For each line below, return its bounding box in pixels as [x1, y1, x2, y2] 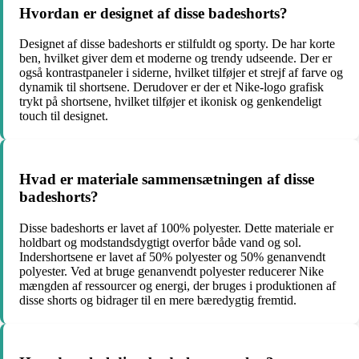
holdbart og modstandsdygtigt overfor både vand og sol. [19, 235, 301, 249]
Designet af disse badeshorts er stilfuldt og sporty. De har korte [19, 37, 335, 51]
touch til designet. [19, 109, 108, 123]
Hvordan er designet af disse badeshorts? [19, 4, 288, 22]
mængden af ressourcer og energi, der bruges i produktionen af [19, 278, 336, 292]
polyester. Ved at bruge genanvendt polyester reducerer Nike [19, 264, 324, 278]
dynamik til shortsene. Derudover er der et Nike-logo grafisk [19, 80, 324, 95]
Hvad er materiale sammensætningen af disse [19, 170, 314, 188]
